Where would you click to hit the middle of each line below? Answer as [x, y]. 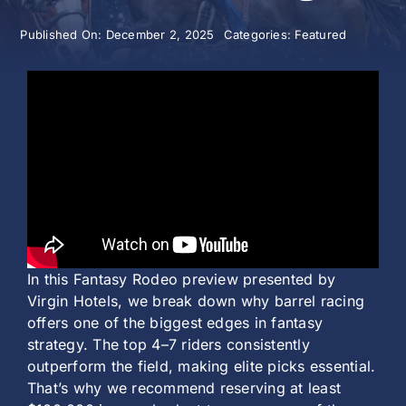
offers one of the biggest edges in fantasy [175, 323]
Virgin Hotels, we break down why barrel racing [196, 301]
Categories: [259, 34]
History [203, 44]
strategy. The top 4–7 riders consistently [169, 345]
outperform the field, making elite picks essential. [202, 367]
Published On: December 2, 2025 [117, 34]
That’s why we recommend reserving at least [184, 388]
